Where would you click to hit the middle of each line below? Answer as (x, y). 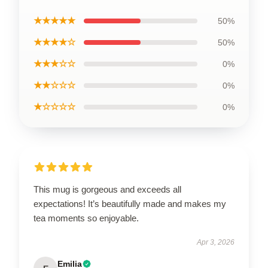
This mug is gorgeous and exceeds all (107, 189)
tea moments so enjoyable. (86, 218)
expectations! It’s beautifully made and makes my (130, 204)
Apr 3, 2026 (216, 242)
